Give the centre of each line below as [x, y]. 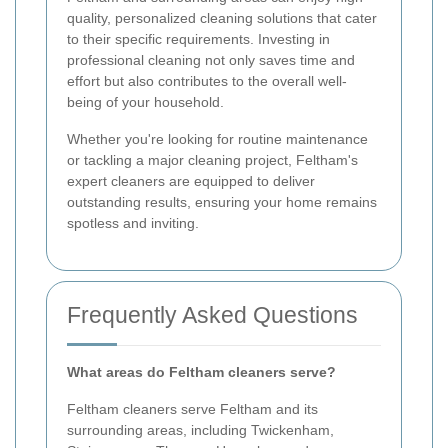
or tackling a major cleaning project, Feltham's [212, 159]
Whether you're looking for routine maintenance [217, 138]
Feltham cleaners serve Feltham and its [192, 408]
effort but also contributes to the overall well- [207, 80]
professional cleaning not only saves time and [211, 59]
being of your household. [145, 101]
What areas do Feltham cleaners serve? [201, 371]
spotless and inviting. [133, 222]
